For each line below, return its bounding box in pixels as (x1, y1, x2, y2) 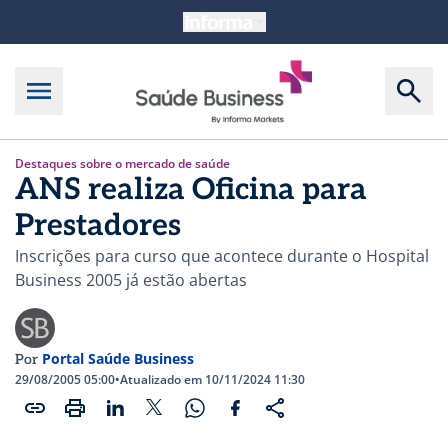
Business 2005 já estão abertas (15, 268, 247, 291)
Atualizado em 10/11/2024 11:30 (120, 370, 305, 388)
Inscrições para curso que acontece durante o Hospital (15, 244, 429, 267)
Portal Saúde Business (42, 348, 194, 368)
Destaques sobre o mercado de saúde (15, 154, 230, 172)
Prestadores (15, 207, 181, 244)
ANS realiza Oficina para (15, 171, 367, 208)
